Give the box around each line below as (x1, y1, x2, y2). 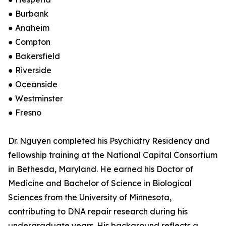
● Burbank (8, 9, 48, 19)
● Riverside (8, 65, 51, 76)
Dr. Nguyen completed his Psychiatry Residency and (8, 136, 210, 146)
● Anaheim (8, 23, 49, 33)
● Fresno (8, 107, 41, 118)
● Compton (8, 37, 50, 47)
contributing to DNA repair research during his (8, 206, 188, 217)
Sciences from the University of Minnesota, (8, 192, 172, 203)
